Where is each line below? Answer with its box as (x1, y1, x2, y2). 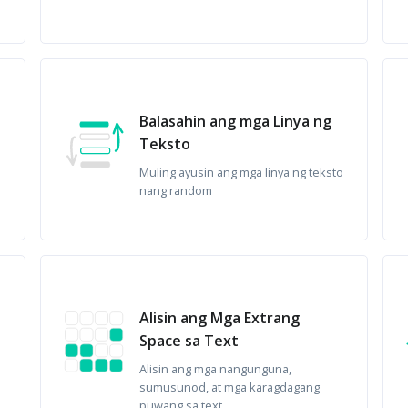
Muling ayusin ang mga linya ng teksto (139, 164, 344, 180)
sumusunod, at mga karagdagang (139, 379, 321, 395)
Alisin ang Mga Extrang (139, 308, 301, 328)
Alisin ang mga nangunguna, (139, 361, 292, 377)
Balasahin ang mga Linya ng (139, 111, 332, 131)
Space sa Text (139, 331, 240, 351)
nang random (139, 182, 213, 199)
